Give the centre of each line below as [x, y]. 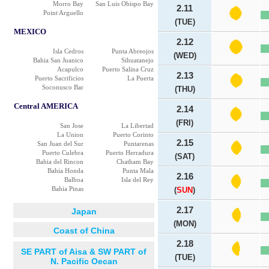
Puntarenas [139, 144]
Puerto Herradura [130, 153]
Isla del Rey [138, 180]
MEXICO [30, 32]
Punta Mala [138, 171]
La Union [70, 134]
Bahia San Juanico [58, 60]
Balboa [74, 180]
